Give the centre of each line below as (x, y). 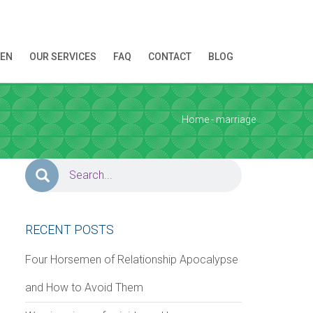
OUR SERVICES (63, 57)
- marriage (233, 119)
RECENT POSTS (70, 230)
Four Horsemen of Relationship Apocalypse (132, 260)
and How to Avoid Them (84, 287)
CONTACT (170, 57)
